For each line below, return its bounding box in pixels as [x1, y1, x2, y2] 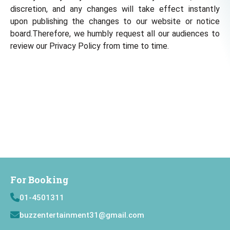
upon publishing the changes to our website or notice [10, 16, 220, 26]
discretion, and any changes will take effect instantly [10, 4, 220, 14]
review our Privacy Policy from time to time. [10, 41, 169, 51]
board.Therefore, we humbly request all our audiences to [10, 29, 220, 39]
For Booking [10, 173, 68, 186]
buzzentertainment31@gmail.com [20, 210, 144, 220]
